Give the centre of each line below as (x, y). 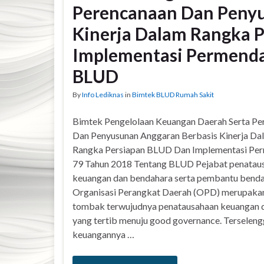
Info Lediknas (103, 95)
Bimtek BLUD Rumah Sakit (173, 95)
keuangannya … (103, 234)
